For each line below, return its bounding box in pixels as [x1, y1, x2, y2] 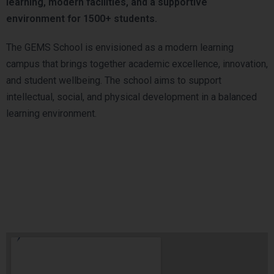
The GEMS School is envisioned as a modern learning [6, 42, 234, 54]
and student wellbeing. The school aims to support [6, 75, 221, 87]
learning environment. [6, 108, 97, 120]
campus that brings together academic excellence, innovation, [6, 58, 268, 70]
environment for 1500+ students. [6, 13, 157, 25]
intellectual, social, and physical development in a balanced [6, 91, 257, 103]
